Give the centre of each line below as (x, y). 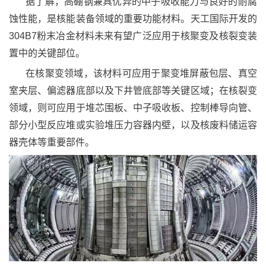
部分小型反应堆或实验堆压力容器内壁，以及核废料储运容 (133, 125)
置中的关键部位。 (47, 53)
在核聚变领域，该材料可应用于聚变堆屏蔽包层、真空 (141, 73)
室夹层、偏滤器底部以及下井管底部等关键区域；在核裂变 (133, 90)
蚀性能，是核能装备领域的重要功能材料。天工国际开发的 (133, 18)
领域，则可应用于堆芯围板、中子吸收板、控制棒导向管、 (133, 107)
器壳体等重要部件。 (52, 142)
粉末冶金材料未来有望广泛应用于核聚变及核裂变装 (147, 36)
